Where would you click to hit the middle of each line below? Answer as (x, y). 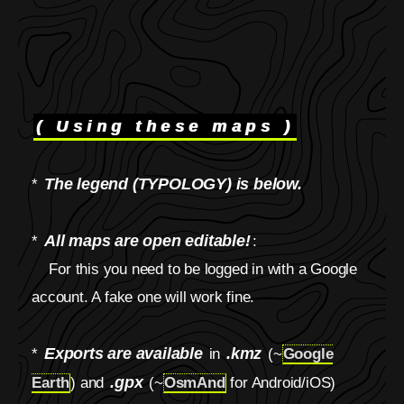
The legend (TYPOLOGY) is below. (173, 184)
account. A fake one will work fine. (143, 298)
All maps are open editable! (147, 241)
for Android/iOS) (281, 383)
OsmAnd (194, 383)
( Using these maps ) (165, 126)
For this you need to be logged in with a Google (195, 270)
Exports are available (123, 353)
